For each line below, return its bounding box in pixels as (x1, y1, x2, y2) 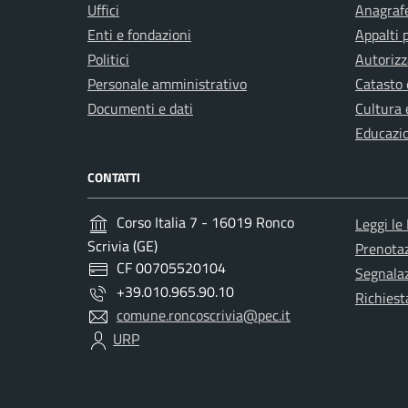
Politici (87, 47, 129, 70)
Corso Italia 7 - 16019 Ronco (117, 210, 294, 233)
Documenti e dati (87, 97, 193, 119)
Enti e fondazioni (87, 23, 191, 46)
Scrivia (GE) (87, 234, 158, 257)
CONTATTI (87, 167, 140, 187)
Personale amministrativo (87, 72, 247, 95)
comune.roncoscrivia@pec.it (117, 303, 291, 326)
